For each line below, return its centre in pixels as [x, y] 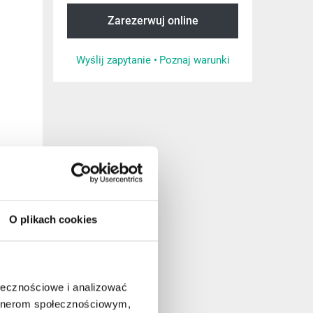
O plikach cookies [53, 219]
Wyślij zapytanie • [116, 60]
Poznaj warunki [194, 60]
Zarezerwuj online [153, 21]
